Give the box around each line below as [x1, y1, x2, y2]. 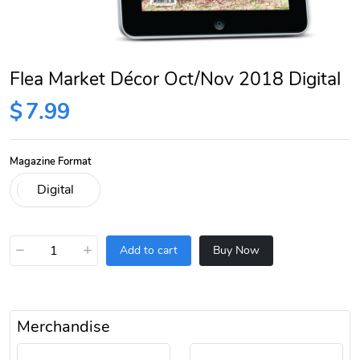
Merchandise [17, 315, 110, 337]
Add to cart [120, 243, 178, 259]
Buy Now [213, 243, 260, 259]
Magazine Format [10, 153, 92, 168]
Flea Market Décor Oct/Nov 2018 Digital [10, 65, 341, 92]
